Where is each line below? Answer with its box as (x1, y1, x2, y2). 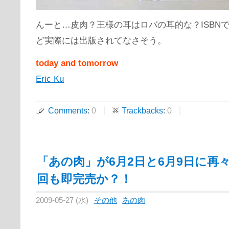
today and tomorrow (36, 58, 118, 68)
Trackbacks (122, 106, 163, 116)
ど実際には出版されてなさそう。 (36, 35, 166, 46)
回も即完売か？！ (37, 172, 132, 186)
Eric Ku (36, 74, 64, 84)
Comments (48, 106, 87, 116)
